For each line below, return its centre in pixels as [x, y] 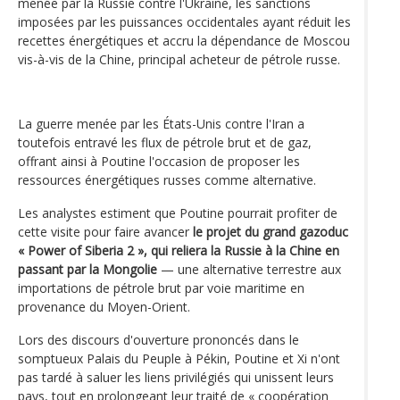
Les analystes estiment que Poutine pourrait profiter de [178, 212]
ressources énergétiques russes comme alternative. [167, 179]
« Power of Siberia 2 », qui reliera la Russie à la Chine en [179, 250]
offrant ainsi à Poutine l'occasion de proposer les [159, 161]
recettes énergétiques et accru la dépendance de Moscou [184, 40]
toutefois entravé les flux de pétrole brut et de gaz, [165, 142]
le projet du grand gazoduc [271, 231]
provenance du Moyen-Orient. [104, 306]
